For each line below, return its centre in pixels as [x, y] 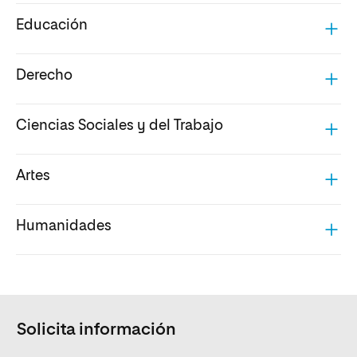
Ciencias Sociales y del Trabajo [120, 126]
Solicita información [96, 330]
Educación [52, 26]
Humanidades [64, 227]
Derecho [44, 76]
